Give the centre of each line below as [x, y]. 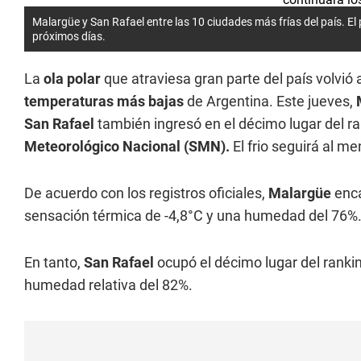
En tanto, [54, 262]
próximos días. [69, 36]
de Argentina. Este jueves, [270, 101]
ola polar [72, 79]
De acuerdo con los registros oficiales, [146, 193]
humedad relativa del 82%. [108, 285]
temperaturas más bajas [104, 101]
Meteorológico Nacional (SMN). [129, 146]
